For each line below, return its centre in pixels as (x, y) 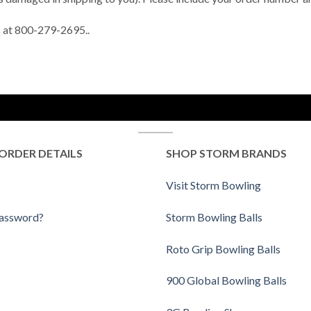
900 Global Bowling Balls (226, 280)
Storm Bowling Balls (214, 217)
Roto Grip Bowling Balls (223, 249)
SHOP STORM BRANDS (226, 153)
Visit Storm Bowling (213, 185)
